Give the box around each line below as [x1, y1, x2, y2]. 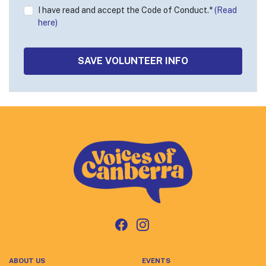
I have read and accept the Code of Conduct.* [38, 5, 214, 15]
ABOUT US [9, 256, 45, 265]
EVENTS [142, 256, 170, 265]
